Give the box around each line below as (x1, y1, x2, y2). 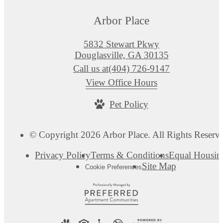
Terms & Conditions (90, 150, 169, 161)
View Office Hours (86, 77, 157, 88)
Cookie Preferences (85, 163, 142, 171)
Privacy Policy (34, 150, 91, 161)
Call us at (73, 63, 109, 74)
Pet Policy (110, 99, 148, 110)
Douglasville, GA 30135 (74, 50, 169, 61)
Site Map (141, 161, 176, 172)
